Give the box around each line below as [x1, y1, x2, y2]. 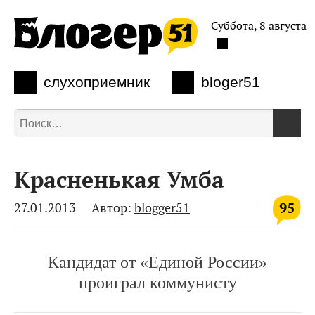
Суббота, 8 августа [211, 18, 307, 33]
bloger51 [201, 74, 261, 91]
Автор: [89, 198, 134, 216]
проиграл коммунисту [78, 273, 237, 292]
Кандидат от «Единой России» [48, 252, 267, 271]
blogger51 [134, 198, 190, 216]
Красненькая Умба [14, 165, 224, 195]
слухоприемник [44, 74, 150, 91]
